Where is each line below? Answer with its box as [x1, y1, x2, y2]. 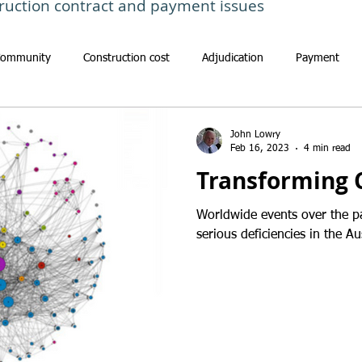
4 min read [304, 143, 351, 154]
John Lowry [230, 130, 280, 140]
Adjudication [202, 52, 263, 64]
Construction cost [83, 52, 170, 64]
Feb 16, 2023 [230, 143, 289, 154]
